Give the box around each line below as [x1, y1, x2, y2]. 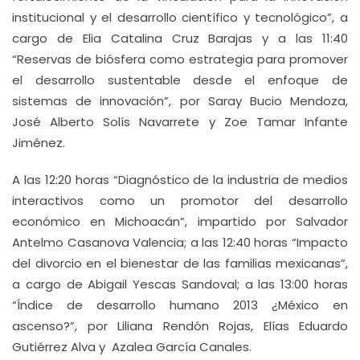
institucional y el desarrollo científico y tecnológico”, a [12, 9, 348, 26]
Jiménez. [12, 134, 65, 151]
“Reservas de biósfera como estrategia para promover [12, 51, 348, 67]
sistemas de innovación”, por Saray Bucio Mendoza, [12, 92, 348, 109]
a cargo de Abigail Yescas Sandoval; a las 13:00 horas [12, 276, 348, 292]
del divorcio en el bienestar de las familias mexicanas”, [12, 255, 348, 272]
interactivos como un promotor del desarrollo [12, 192, 348, 209]
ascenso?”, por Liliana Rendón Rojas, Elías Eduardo [12, 317, 348, 334]
